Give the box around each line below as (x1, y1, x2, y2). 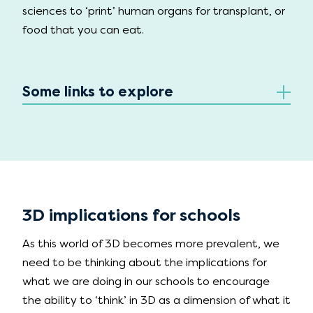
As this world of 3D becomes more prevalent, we (22, 237, 279, 251)
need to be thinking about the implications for (22, 256, 267, 270)
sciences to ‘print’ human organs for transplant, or (22, 4, 285, 18)
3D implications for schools (22, 205, 240, 226)
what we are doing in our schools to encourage (22, 275, 270, 289)
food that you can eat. (22, 23, 144, 37)
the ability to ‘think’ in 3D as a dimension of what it (22, 293, 291, 307)
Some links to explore (22, 84, 173, 101)
